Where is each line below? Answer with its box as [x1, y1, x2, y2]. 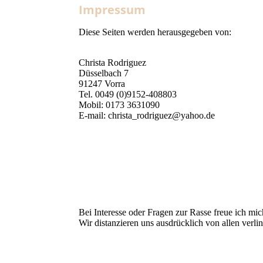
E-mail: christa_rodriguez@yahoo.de [79, 110, 215, 121]
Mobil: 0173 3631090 [79, 100, 160, 110]
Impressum [79, 2, 146, 18]
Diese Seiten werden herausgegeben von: [79, 27, 232, 38]
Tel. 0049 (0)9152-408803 [79, 89, 177, 100]
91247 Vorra [79, 79, 126, 89]
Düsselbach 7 [79, 68, 129, 79]
